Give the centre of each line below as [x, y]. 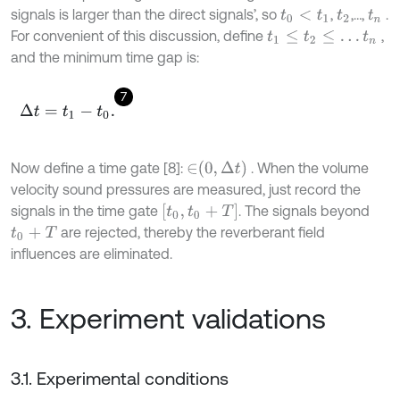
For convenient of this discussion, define [139, 36]
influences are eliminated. [92, 254]
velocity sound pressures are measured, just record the [186, 190]
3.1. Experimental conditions [120, 379]
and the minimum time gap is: [105, 58]
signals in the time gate [86, 211]
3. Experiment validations [168, 319]
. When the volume [308, 168]
